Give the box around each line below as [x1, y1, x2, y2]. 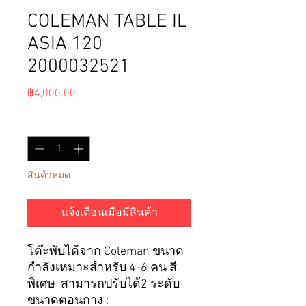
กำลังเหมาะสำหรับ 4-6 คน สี [27, 261, 177, 276]
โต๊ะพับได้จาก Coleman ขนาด [27, 245, 184, 260]
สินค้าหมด [27, 170, 70, 182]
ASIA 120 [27, 33, 102, 57]
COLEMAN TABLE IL [27, 10, 187, 34]
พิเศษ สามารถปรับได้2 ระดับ [27, 277, 180, 292]
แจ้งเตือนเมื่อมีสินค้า [61, 206, 158, 221]
